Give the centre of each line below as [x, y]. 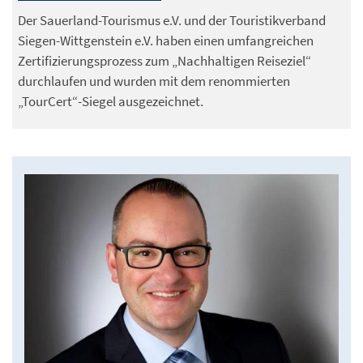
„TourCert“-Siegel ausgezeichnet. [111, 101]
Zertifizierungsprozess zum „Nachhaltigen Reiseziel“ [164, 60]
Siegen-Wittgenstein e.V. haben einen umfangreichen [166, 40]
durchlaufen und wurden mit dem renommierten [154, 81]
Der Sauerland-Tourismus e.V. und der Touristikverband [172, 20]
